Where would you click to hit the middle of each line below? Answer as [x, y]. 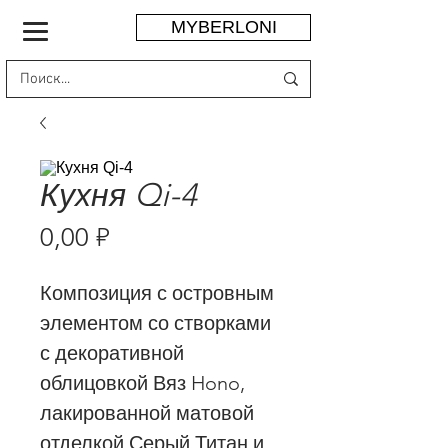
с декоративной [112, 352]
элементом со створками [155, 322]
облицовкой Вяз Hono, [142, 382]
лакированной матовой [147, 412]
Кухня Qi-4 [118, 194]
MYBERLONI [223, 27]
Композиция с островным [157, 292]
